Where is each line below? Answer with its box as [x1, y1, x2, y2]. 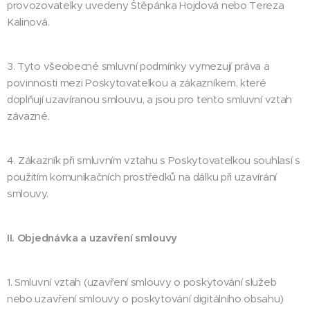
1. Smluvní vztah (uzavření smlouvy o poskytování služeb [7, 275, 277, 289]
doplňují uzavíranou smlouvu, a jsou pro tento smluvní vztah [7, 93, 293, 106]
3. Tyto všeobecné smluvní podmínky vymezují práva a [7, 60, 270, 73]
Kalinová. [7, 15, 50, 28]
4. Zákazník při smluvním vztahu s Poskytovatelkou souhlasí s [7, 154, 300, 167]
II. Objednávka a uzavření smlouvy [7, 231, 177, 244]
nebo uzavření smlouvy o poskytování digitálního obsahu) [7, 292, 284, 305]
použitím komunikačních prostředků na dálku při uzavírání [7, 170, 277, 183]
